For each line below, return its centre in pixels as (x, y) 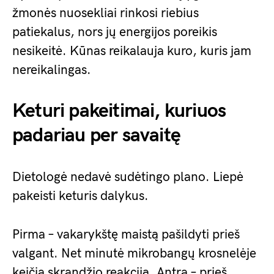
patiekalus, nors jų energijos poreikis (115, 32)
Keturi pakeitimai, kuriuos (119, 111)
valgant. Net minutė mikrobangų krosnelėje (134, 253)
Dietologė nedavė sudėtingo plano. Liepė (128, 177)
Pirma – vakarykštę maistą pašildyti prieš (126, 234)
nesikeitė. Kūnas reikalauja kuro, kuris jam (132, 51)
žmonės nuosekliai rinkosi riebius (106, 13)
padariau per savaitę (96, 135)
